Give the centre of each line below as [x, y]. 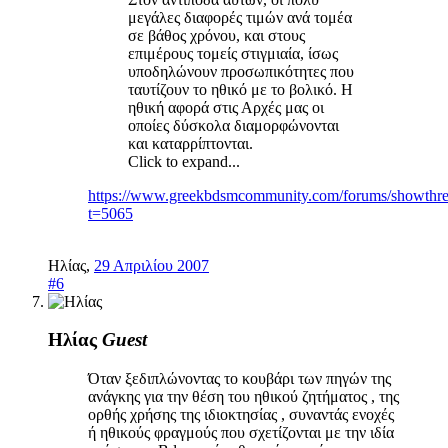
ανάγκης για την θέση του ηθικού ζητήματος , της [243, 396]
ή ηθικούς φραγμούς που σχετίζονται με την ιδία [241, 432]
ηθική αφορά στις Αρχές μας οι [226, 107]
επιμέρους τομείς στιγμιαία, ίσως [233, 53]
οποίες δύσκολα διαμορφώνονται [233, 125]
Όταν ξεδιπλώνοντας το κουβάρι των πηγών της [239, 378]
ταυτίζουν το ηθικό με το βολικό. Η [240, 89]
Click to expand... [184, 161]
